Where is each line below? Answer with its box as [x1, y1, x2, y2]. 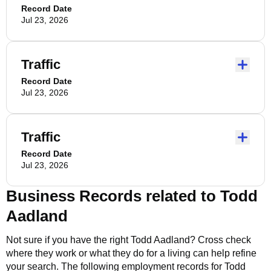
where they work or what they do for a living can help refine [6, 248, 256, 258]
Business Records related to [6, 187, 220, 205]
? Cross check [190, 235, 251, 245]
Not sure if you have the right [6, 235, 131, 245]
